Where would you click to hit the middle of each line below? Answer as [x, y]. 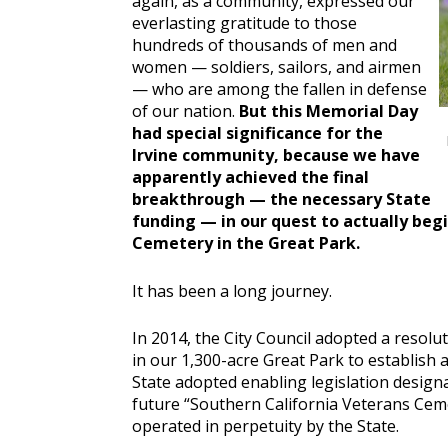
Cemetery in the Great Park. [246, 243]
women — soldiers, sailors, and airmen [276, 67]
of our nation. [185, 111]
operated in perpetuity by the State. [265, 426]
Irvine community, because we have [276, 155]
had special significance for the [257, 133]
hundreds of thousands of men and [264, 45]
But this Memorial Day [328, 111]
